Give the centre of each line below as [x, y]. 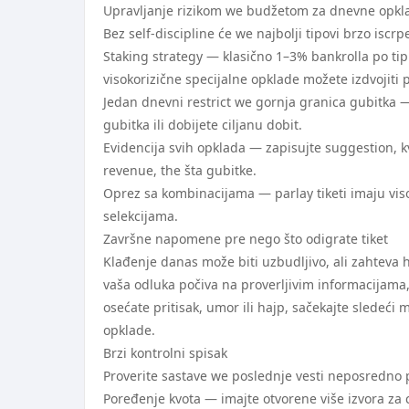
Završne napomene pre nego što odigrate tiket [246, 239]
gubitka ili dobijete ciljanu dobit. [203, 125]
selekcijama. [141, 216]
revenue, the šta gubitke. [180, 170]
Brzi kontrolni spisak [165, 353]
